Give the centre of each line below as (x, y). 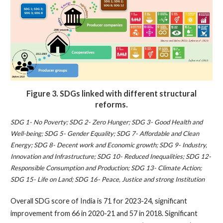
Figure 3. (43, 93)
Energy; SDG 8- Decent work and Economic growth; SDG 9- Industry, (109, 145)
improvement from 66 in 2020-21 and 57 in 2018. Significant (104, 214)
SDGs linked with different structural (128, 93)
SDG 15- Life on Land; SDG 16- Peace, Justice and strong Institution (107, 179)
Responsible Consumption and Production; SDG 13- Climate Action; (106, 167)
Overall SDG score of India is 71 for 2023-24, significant (99, 201)
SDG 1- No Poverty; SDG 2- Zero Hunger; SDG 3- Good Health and (106, 122)
